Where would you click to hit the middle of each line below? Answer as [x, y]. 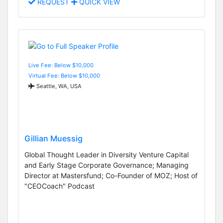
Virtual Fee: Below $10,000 [64, 75]
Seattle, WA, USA [58, 86]
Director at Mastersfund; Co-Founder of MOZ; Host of [111, 176]
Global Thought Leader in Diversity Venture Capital [107, 155]
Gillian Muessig [54, 139]
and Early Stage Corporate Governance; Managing [107, 165]
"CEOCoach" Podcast [59, 186]
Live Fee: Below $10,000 [61, 65]
